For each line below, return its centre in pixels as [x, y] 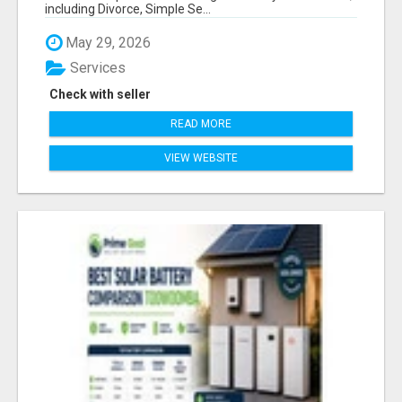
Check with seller [100, 95]
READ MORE [201, 124]
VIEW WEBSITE [201, 158]
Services [96, 68]
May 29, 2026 [106, 42]
